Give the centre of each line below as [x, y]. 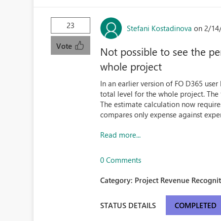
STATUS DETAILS [128, 205]
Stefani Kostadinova [160, 28]
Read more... [121, 135]
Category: [118, 180]
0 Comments [121, 160]
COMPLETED [195, 205]
